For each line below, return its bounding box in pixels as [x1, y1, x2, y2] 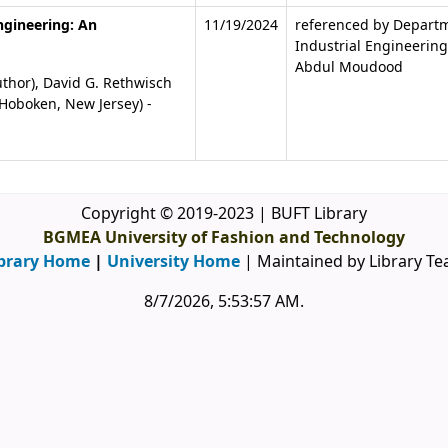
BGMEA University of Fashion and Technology [43, 226, 405, 250]
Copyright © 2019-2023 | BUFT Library [81, 202, 367, 226]
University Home [106, 250, 240, 274]
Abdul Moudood [295, 57, 404, 78]
